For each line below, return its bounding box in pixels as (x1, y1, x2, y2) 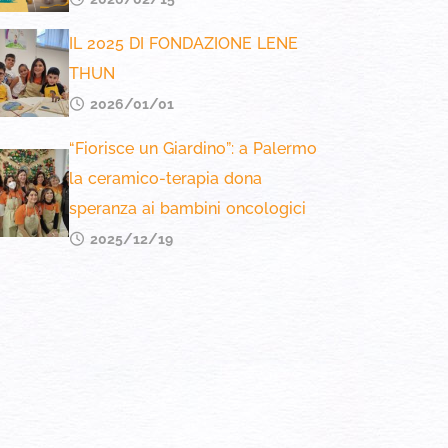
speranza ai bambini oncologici (68, 199, 306, 218)
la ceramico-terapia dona (68, 169, 262, 188)
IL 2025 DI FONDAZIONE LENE (68, 34, 298, 53)
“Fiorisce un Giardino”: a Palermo (68, 139, 317, 158)
